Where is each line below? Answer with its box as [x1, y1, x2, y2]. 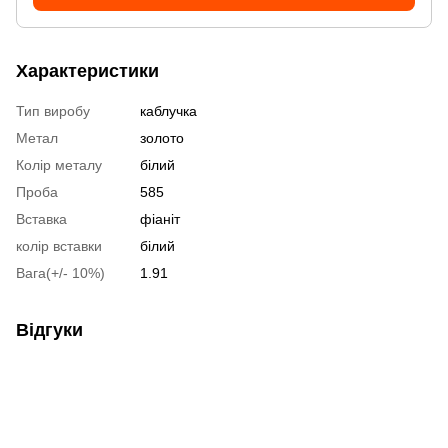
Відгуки [16, 319, 83, 340]
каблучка [140, 102, 197, 119]
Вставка [16, 210, 67, 227]
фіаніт [140, 210, 180, 227]
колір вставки [16, 237, 102, 254]
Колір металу [16, 156, 102, 173]
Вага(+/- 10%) [16, 264, 105, 281]
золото [140, 129, 184, 146]
